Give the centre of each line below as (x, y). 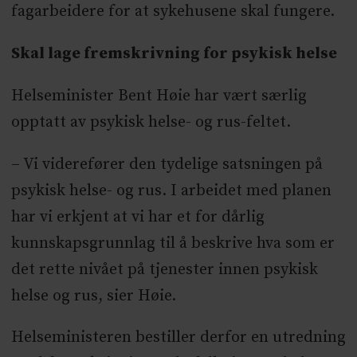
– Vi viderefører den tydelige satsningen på (167, 164)
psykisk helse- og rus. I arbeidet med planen (171, 190)
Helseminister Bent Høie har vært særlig (159, 96)
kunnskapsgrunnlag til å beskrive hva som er (173, 243)
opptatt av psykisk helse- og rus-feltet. (151, 122)
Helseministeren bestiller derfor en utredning (178, 338)
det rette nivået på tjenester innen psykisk (164, 269)
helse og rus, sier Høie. (93, 296)
